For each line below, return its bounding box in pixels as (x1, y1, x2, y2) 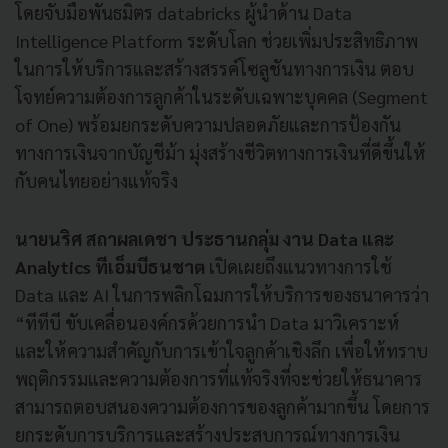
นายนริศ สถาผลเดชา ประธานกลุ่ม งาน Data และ (15, 226, 394, 250)
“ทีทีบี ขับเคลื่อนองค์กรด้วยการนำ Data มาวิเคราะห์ (15, 310, 400, 334)
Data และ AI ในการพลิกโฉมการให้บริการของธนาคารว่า (15, 282, 429, 306)
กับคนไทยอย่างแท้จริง (15, 168, 182, 192)
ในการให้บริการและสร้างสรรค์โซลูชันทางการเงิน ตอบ (15, 56, 414, 80)
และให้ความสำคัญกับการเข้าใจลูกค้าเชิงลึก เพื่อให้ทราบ (15, 338, 428, 362)
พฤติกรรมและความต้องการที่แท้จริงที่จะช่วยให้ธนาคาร (15, 366, 422, 390)
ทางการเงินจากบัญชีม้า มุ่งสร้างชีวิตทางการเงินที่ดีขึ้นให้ (15, 140, 426, 164)
